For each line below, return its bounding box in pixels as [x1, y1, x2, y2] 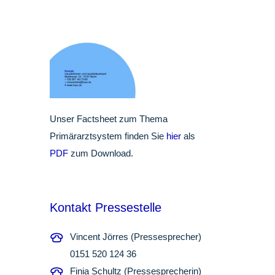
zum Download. [70, 147, 133, 158]
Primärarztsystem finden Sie [49, 130, 166, 141]
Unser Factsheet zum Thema [49, 113, 168, 124]
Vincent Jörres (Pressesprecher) [69, 231, 201, 242]
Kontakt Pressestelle [49, 200, 161, 214]
